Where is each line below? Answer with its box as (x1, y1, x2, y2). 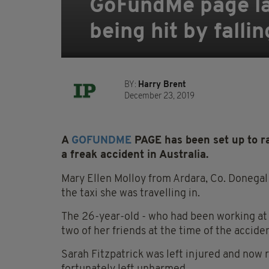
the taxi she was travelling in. (61, 188, 200, 200)
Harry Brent (138, 80, 186, 90)
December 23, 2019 (124, 92, 195, 101)
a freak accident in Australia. (61, 150, 208, 162)
